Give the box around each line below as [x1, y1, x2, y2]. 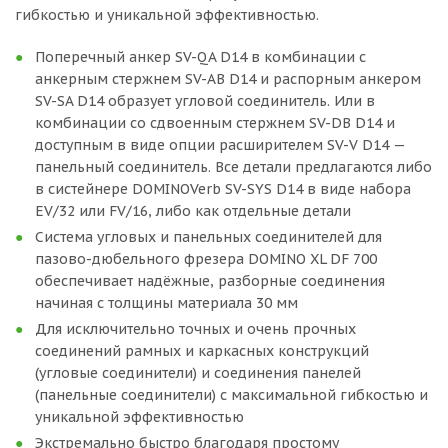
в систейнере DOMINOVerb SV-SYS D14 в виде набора [35, 180, 411, 198]
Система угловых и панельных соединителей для [35, 228, 382, 246]
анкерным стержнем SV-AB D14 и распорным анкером [35, 70, 421, 88]
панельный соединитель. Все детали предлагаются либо [35, 158, 432, 176]
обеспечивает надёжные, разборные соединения [35, 272, 385, 290]
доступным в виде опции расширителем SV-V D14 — [35, 136, 405, 154]
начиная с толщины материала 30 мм [35, 294, 298, 312]
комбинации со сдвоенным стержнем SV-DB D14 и [35, 114, 395, 132]
